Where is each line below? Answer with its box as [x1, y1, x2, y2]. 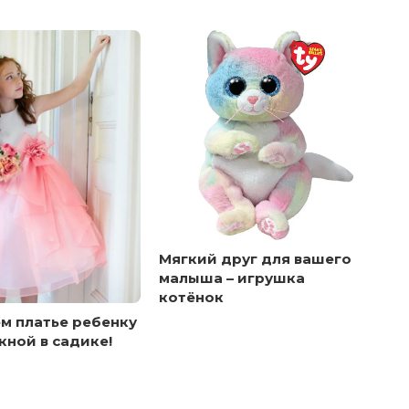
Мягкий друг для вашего [159, 249, 351, 267]
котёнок [159, 288, 224, 306]
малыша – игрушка [159, 268, 305, 287]
